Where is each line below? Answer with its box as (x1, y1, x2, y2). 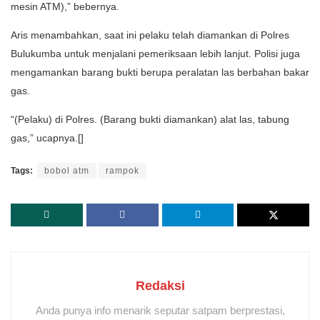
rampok (106, 165, 139, 176)
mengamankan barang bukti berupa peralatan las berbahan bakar (11, 66, 309, 78)
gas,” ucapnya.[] (11, 131, 84, 144)
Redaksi (135, 278, 185, 293)
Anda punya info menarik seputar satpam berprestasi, (35, 304, 285, 316)
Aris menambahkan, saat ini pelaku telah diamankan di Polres (11, 29, 289, 41)
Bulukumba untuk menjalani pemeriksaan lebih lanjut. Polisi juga (11, 47, 300, 59)
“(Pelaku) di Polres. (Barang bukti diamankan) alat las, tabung (11, 113, 289, 125)
